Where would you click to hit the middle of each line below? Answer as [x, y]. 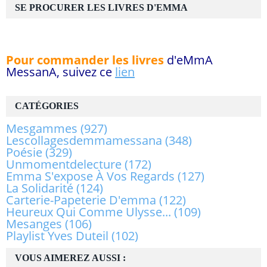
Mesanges [34, 224]
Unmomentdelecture [64, 164]
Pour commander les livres [85, 60]
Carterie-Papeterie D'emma [81, 200]
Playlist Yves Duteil [57, 236]
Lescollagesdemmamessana [84, 141]
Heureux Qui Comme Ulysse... [89, 212]
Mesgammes [42, 129]
